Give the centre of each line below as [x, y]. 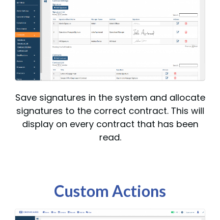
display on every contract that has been [110, 124]
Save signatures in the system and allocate [110, 97]
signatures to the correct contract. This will [110, 110]
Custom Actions [110, 191]
